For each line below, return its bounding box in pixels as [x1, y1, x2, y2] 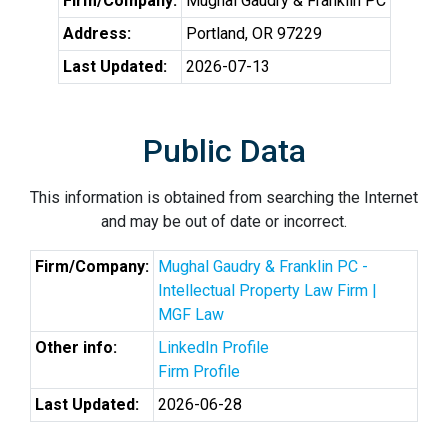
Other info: [35, 338, 117, 357]
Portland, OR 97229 [185, 24, 322, 43]
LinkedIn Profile [158, 338, 269, 357]
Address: [62, 24, 131, 43]
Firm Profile [158, 362, 240, 381]
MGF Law [158, 305, 224, 324]
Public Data [142, 132, 306, 170]
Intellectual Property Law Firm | [158, 281, 377, 300]
